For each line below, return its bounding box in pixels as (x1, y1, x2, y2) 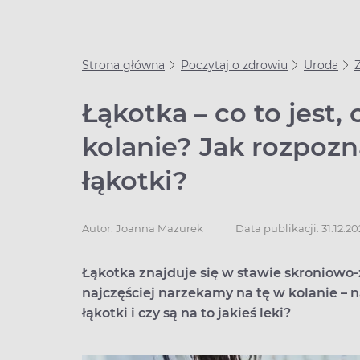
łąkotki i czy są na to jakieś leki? (82, 305, 291, 321)
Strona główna (82, 58, 165, 72)
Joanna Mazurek (116, 221, 203, 235)
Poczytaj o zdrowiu (181, 58, 288, 72)
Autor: (82, 221, 116, 235)
